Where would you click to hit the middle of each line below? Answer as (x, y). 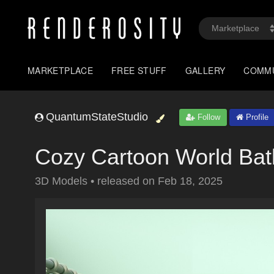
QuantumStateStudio (97, 117)
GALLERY (205, 70)
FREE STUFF (139, 70)
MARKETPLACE (61, 70)
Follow (208, 117)
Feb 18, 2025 (190, 181)
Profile (256, 117)
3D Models (63, 181)
